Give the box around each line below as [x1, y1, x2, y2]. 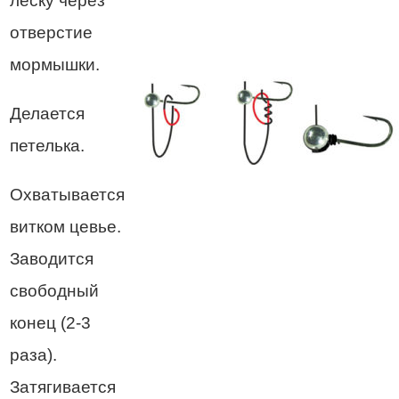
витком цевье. [10, 216, 121, 236]
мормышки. [10, 54, 100, 74]
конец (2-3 [10, 313, 91, 332]
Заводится [10, 248, 94, 268]
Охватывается [10, 184, 125, 204]
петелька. [10, 135, 85, 155]
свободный [10, 281, 99, 300]
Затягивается [10, 377, 116, 396]
